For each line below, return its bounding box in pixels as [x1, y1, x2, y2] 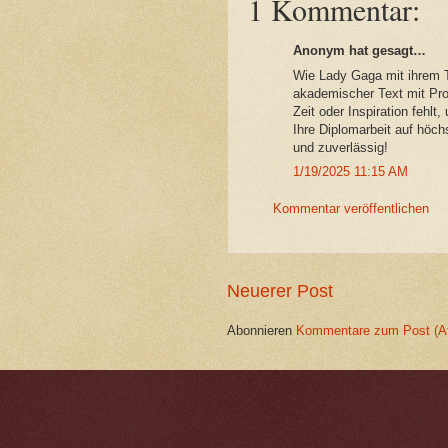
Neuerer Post [227, 280, 333, 301]
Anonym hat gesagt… [293, 43, 426, 59]
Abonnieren [227, 322, 296, 338]
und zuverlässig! [293, 139, 388, 155]
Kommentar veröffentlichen [273, 201, 429, 217]
